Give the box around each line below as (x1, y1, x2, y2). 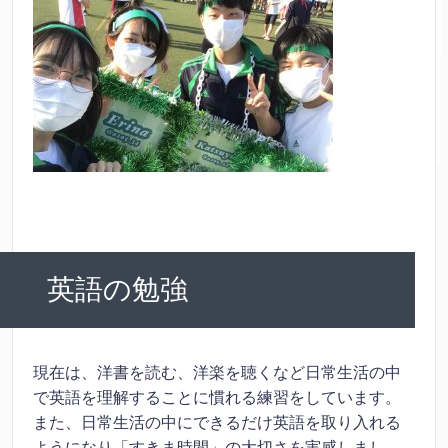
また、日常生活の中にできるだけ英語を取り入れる (33, 413, 401, 431)
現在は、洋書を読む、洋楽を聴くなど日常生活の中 (33, 363, 401, 381)
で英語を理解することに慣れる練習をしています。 (33, 388, 401, 406)
